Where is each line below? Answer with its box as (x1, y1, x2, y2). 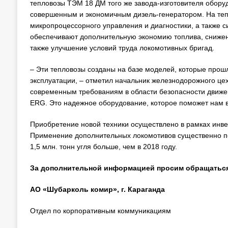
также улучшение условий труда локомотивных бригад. (30, 43, 214, 52)
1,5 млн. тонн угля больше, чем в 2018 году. (30, 142, 177, 151)
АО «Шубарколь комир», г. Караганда (30, 185, 165, 193)
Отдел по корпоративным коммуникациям (30, 206, 171, 215)
